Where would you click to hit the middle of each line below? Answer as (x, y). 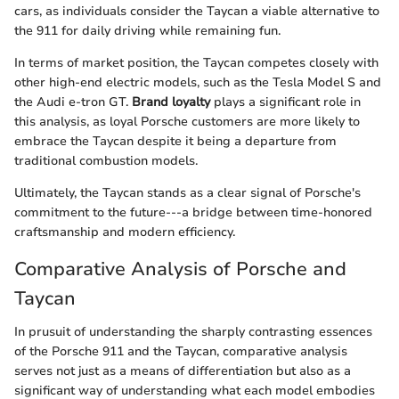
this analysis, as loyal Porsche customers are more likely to (187, 121)
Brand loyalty (171, 102)
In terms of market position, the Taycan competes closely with (196, 62)
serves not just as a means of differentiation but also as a (183, 371)
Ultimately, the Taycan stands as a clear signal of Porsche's (187, 192)
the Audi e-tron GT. (73, 102)
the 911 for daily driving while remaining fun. (147, 30)
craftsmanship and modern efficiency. (125, 232)
